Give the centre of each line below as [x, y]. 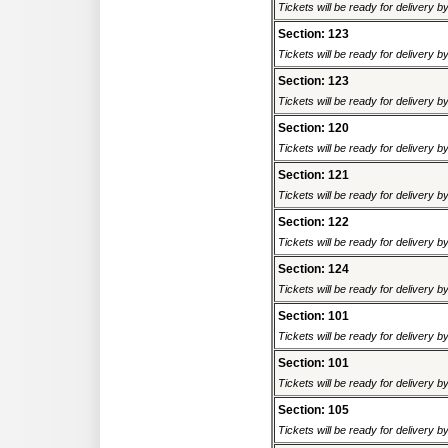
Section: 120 [313, 128]
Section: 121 [313, 175]
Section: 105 [313, 410]
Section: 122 [313, 222]
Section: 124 [313, 269]
